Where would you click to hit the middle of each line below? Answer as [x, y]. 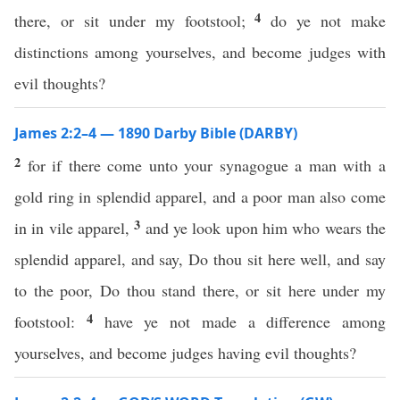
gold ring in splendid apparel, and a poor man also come [200, 196]
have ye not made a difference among [245, 321]
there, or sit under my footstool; [135, 21]
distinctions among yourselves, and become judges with [200, 52]
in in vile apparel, [75, 228]
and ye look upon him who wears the [266, 228]
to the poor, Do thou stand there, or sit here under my [200, 290]
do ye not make [329, 21]
